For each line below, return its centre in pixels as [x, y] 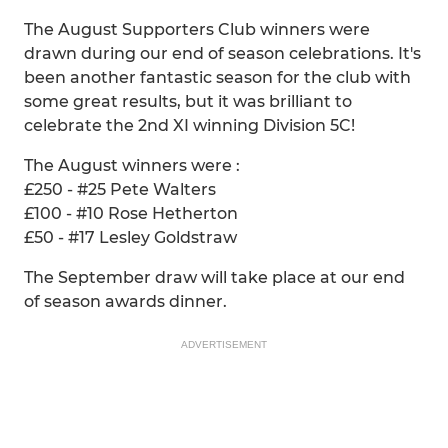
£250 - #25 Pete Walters [120, 189]
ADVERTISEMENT [224, 344]
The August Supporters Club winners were [197, 29]
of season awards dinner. [125, 301]
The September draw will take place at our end [214, 277]
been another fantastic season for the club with [217, 77]
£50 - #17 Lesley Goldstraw [130, 237]
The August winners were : [132, 165]
